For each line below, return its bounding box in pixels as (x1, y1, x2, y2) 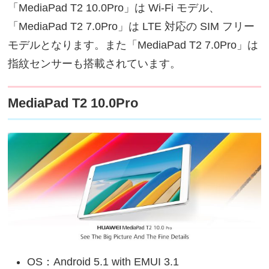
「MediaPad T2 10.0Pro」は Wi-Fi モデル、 (8, 1, 220, 14)
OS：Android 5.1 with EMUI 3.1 (27, 255, 180, 268)
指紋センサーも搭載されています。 (8, 57, 181, 70)
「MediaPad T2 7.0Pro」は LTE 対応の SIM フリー (8, 20, 255, 32)
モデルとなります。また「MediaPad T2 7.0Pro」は (8, 38, 259, 51)
